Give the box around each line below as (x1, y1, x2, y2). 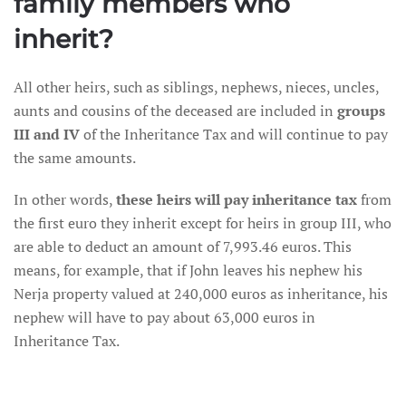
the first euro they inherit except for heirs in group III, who (14, 213, 391, 233)
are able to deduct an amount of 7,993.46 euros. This (14, 237, 352, 256)
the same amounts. (14, 148, 136, 168)
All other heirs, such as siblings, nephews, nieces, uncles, (14, 77, 379, 97)
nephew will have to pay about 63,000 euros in (14, 307, 315, 327)
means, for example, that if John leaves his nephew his (14, 260, 362, 280)
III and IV (14, 124, 80, 144)
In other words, (14, 189, 116, 209)
